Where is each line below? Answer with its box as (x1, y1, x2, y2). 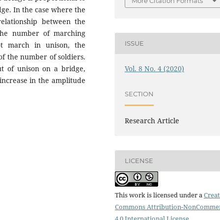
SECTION (125, 90, 154, 98)
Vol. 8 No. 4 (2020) (125, 63, 185, 73)
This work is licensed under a (115, 190, 204, 199)
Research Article (125, 115, 180, 125)
